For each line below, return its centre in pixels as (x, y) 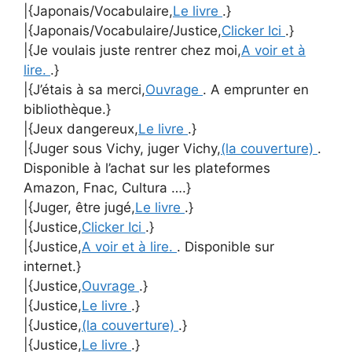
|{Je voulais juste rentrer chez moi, (132, 50)
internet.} (52, 266)
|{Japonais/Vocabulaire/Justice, (123, 31)
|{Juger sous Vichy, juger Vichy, (122, 148)
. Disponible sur (225, 247)
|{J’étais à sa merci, (84, 90)
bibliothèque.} (67, 109)
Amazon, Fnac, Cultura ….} (107, 188)
